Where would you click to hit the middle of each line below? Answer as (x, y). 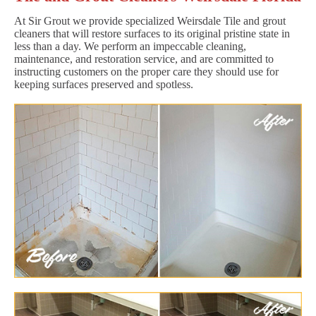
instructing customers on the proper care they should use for (146, 71)
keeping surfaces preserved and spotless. (104, 84)
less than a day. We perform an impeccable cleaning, (130, 46)
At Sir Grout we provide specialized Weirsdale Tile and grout (150, 20)
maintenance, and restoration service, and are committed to (144, 59)
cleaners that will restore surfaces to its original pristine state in (152, 33)
